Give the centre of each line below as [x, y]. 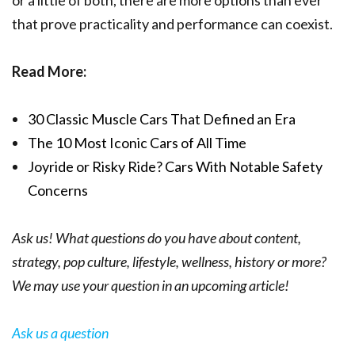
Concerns [58, 190]
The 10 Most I [71, 142]
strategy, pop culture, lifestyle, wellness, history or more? [169, 261]
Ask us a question [60, 332]
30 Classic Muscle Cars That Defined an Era [162, 118]
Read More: [49, 71]
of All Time [214, 142]
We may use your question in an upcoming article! [151, 285]
